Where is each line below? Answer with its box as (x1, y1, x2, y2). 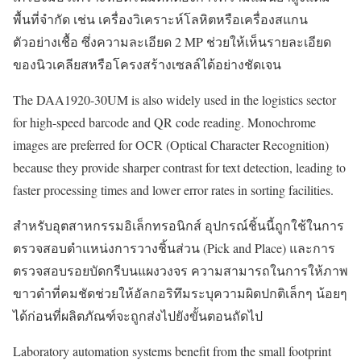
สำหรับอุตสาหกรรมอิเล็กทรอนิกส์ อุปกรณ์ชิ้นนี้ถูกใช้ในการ (13, 216, 344, 234)
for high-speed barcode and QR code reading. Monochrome (13, 113, 316, 131)
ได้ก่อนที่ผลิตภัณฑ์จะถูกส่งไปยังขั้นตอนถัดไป (13, 306, 263, 324)
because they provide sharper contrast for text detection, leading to (13, 158, 346, 176)
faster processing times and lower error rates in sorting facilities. (13, 180, 334, 198)
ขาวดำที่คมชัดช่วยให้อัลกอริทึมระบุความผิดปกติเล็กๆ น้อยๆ (13, 284, 347, 301)
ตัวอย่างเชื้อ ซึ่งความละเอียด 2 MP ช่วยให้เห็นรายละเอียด (13, 32, 331, 50)
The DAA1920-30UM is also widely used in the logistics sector (13, 90, 336, 108)
